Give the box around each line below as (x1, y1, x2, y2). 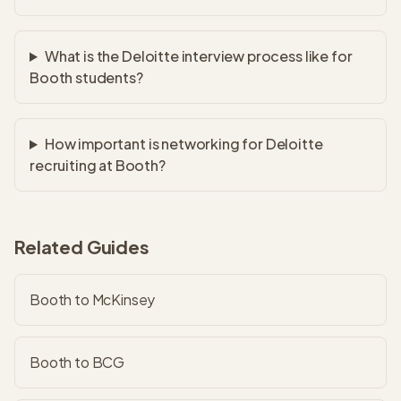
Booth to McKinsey (30, 290, 156, 309)
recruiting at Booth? (30, 156, 166, 175)
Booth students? (30, 68, 143, 87)
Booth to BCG (30, 353, 125, 371)
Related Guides (14, 235, 149, 258)
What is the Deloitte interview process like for (44, 47, 353, 65)
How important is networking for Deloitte (44, 134, 323, 153)
